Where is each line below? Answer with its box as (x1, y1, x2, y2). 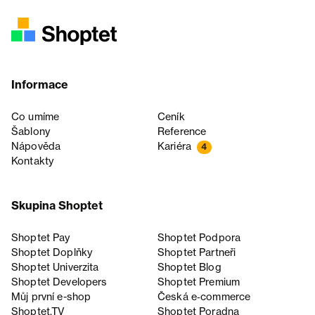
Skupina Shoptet (11, 198, 103, 213)
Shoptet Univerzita (11, 261, 99, 274)
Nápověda (11, 140, 61, 153)
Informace (11, 77, 68, 92)
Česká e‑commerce (157, 290, 251, 304)
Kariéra (157, 140, 192, 153)
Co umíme (11, 110, 60, 124)
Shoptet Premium (157, 276, 240, 289)
